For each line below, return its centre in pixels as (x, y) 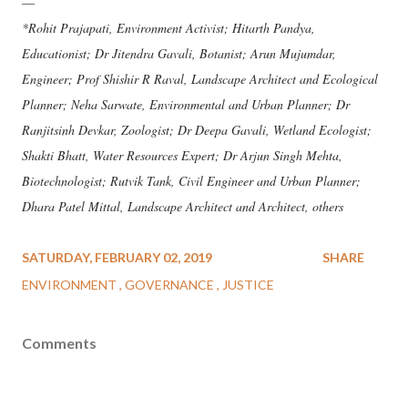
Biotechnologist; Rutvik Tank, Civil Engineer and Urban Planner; (191, 181)
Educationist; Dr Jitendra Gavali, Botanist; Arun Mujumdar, (179, 53)
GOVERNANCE (171, 285)
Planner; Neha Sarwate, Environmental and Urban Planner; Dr (186, 104)
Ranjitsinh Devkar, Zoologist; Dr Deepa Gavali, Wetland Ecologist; (197, 130)
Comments (59, 343)
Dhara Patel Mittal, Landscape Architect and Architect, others (183, 206)
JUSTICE (248, 285)
